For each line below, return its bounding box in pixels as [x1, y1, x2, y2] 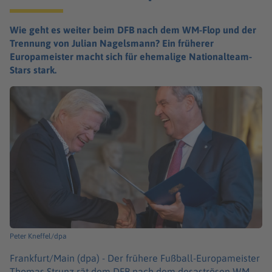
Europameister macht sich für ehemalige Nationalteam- [10, 51, 252, 62]
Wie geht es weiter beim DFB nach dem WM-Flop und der [10, 24, 256, 35]
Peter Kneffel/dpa [10, 231, 67, 240]
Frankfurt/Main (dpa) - [10, 252, 107, 263]
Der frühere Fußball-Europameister [107, 252, 260, 263]
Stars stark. [10, 64, 56, 75]
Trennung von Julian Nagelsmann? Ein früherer [10, 38, 214, 49]
